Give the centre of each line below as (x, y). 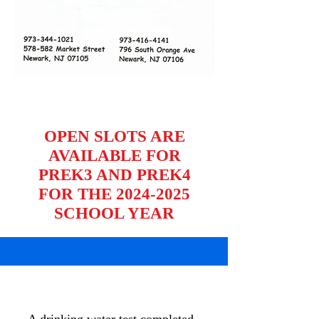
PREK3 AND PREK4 (114, 175)
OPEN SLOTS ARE (114, 136)
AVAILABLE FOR (114, 156)
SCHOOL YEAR (114, 213)
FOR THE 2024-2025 (114, 194)
